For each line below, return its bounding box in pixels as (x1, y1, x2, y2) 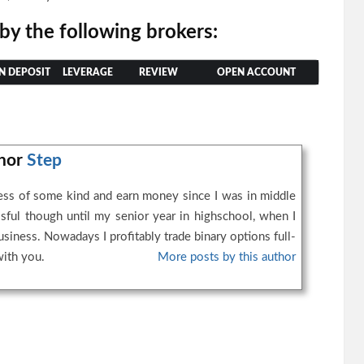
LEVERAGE (63, 67, 113, 77)
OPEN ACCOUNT (216, 67, 296, 77)
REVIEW (138, 67, 178, 77)
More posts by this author (158, 251, 297, 263)
